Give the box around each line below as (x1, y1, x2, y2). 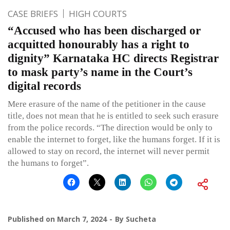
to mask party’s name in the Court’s (8, 65, 193, 79)
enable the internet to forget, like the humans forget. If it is (8, 134, 220, 144)
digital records (8, 79, 81, 92)
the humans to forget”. (8, 158, 89, 168)
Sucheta (126, 214, 156, 224)
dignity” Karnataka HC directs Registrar (8, 51, 219, 65)
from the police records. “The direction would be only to (8, 122, 213, 132)
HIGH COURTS (69, 7, 127, 20)
